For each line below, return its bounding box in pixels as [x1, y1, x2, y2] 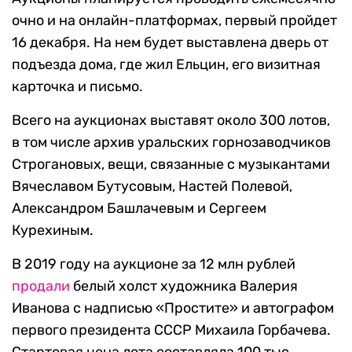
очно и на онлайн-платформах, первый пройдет [12, 12, 337, 29]
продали [12, 277, 70, 295]
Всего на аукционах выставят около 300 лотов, [12, 112, 330, 129]
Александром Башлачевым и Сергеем [12, 200, 266, 217]
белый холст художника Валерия [70, 277, 298, 295]
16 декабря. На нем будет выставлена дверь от [12, 34, 328, 51]
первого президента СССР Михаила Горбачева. [12, 321, 331, 339]
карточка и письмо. [12, 78, 143, 95]
